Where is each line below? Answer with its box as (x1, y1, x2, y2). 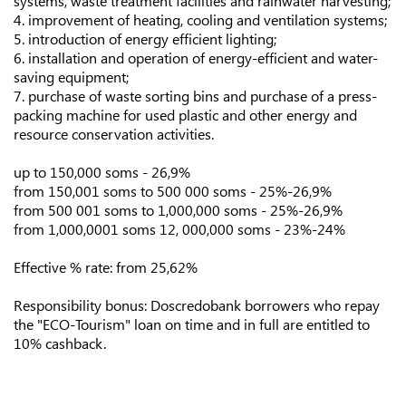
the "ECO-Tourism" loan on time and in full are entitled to (14, 314, 370, 333)
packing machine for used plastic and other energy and (14, 105, 357, 124)
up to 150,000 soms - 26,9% (14, 162, 190, 181)
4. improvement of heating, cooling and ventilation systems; (14, 10, 387, 29)
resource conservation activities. (14, 124, 214, 143)
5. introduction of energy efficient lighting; (14, 29, 276, 48)
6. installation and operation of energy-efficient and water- (14, 48, 378, 67)
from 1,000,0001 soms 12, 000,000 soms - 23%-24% (14, 219, 345, 238)
